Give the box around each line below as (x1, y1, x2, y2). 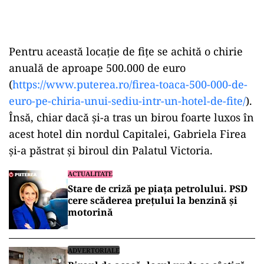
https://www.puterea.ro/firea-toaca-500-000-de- (12, 77, 247, 91)
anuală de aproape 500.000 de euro (9, 61, 186, 75)
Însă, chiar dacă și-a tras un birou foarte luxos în (9, 110, 254, 124)
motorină (68, 206, 113, 219)
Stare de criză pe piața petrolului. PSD (68, 182, 247, 195)
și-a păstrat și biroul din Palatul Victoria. (9, 143, 213, 157)
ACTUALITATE (68, 169, 113, 178)
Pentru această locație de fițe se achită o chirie (9, 44, 243, 58)
